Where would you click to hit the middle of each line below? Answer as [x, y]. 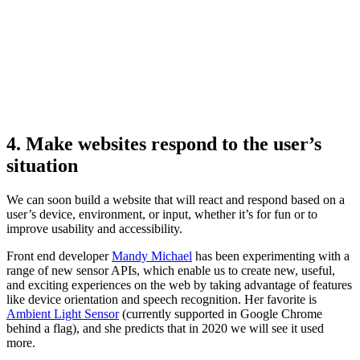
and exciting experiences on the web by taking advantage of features [179, 284]
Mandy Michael [152, 256]
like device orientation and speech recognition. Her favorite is [162, 299]
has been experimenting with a [271, 256]
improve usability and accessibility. [94, 228]
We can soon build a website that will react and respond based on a [176, 199]
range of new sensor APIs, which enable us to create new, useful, [171, 270]
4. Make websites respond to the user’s [164, 143]
